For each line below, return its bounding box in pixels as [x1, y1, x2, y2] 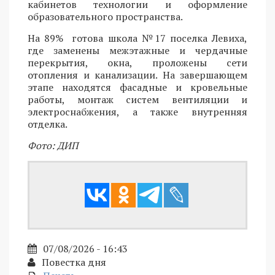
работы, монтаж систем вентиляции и [28, 93, 247, 107]
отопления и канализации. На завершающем [28, 68, 247, 82]
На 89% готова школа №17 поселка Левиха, [28, 31, 247, 45]
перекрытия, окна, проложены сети [28, 56, 247, 70]
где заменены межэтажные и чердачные [28, 44, 247, 58]
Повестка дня [42, 255, 106, 269]
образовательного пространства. [28, 10, 183, 24]
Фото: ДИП [28, 139, 78, 153]
